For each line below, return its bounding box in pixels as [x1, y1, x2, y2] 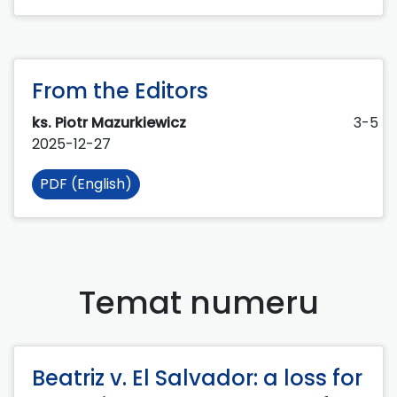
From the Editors [32, 76, 208, 106]
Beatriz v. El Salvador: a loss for [32, 363, 362, 393]
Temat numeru [78, 280, 319, 326]
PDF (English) [40, 174, 132, 195]
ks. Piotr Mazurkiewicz [32, 113, 190, 134]
